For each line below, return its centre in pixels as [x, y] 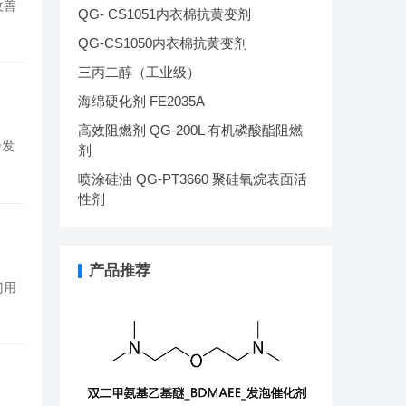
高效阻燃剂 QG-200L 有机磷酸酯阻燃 [190, 130]
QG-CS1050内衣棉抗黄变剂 [163, 43]
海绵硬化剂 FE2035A [141, 101]
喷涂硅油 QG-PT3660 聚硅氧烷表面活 [193, 179]
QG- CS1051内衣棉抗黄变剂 [164, 14]
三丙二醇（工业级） [139, 72]
